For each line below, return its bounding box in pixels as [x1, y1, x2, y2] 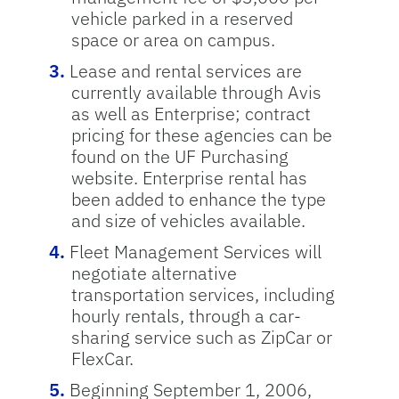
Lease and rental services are [69, 59, 302, 83]
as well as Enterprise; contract [70, 102, 311, 126]
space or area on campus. [70, 28, 275, 52]
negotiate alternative [70, 261, 237, 285]
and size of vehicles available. [70, 208, 305, 232]
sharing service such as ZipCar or [70, 325, 332, 349]
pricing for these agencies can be [70, 123, 332, 147]
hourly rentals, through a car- [70, 304, 301, 328]
